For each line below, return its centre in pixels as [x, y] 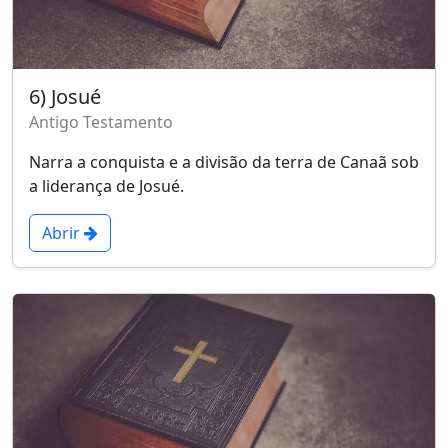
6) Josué [65, 97]
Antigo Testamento [101, 122]
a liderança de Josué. [106, 186]
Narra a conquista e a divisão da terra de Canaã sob [224, 162]
